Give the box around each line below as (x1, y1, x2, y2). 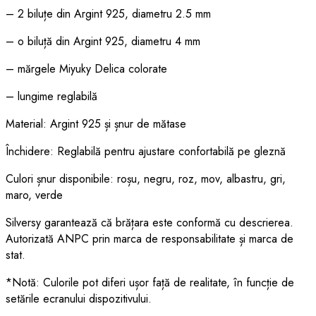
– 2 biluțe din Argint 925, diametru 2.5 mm (6, 5, 211, 22)
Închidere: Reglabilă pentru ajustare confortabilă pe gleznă (6, 142, 286, 159)
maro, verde (6, 186, 63, 203)
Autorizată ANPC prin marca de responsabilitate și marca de (6, 230, 293, 247)
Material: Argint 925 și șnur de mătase (6, 115, 186, 132)
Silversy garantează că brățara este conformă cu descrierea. (6, 214, 293, 231)
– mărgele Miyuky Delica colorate (6, 60, 167, 77)
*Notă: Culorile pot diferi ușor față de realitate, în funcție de (6, 274, 294, 291)
